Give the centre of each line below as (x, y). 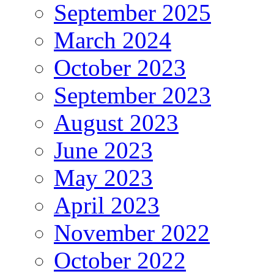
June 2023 (103, 150)
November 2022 (132, 233)
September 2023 (132, 95)
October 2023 (120, 68)
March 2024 (113, 40)
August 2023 (116, 123)
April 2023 (107, 206)
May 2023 (103, 178)
